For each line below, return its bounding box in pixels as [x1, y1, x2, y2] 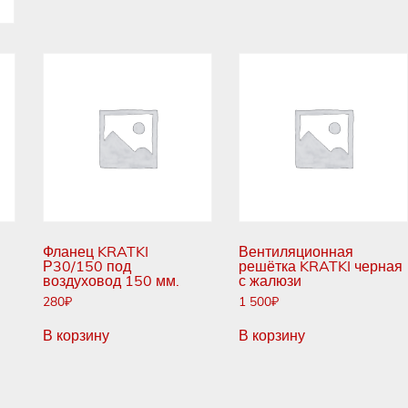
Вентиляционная [239, 242, 354, 261]
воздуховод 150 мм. [43, 271, 180, 291]
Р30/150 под [43, 257, 132, 276]
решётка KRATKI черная [239, 257, 403, 276]
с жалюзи [239, 271, 302, 291]
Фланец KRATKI [43, 242, 149, 261]
